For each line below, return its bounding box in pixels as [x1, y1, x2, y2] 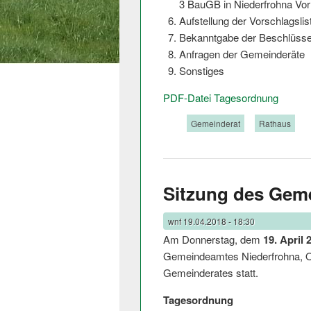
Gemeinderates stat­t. [163, 264, 258, 280]
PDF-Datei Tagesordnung [163, 90, 278, 106]
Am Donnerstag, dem [163, 231, 263, 246]
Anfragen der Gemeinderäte [178, 47, 305, 62]
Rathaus [259, 117, 291, 130]
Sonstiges [178, 63, 224, 78]
